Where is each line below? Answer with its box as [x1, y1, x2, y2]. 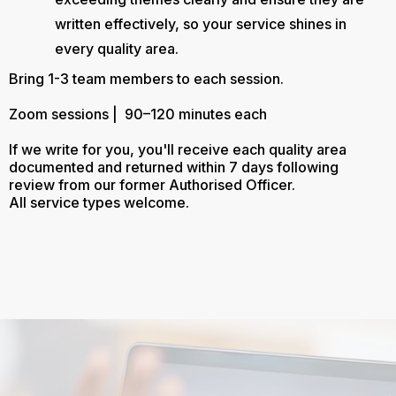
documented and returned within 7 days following [9, 158, 339, 176]
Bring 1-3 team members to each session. [9, 70, 284, 88]
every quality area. [55, 40, 179, 57]
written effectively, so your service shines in [55, 15, 346, 33]
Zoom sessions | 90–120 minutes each [9, 105, 267, 123]
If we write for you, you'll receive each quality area [9, 141, 346, 158]
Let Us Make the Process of [49, 360, 346, 386]
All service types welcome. [9, 194, 189, 211]
